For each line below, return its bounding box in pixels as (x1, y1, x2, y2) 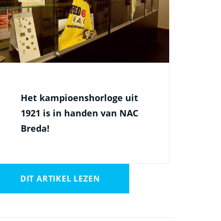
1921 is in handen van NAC (20, 107, 138, 119)
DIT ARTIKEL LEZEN (20, 173, 100, 184)
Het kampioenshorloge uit (20, 91, 138, 104)
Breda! (20, 122, 49, 134)
